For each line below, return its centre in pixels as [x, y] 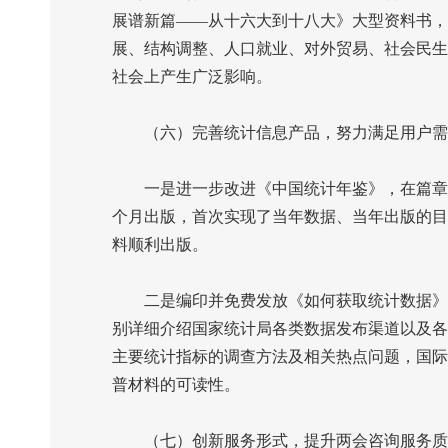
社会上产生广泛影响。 [192, 76]
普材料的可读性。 [176, 384]
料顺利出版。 [160, 244]
